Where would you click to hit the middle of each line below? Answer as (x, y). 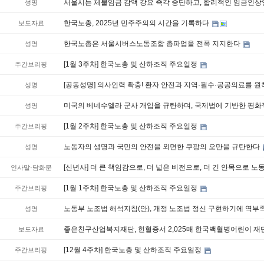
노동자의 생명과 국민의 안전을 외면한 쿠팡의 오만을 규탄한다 (162, 147)
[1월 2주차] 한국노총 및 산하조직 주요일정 (131, 126)
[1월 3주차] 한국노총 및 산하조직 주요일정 (131, 65)
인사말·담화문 (31, 168)
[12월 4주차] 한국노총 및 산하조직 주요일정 (133, 250)
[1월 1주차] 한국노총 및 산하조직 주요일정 (131, 188)
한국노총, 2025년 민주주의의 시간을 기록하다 (137, 23)
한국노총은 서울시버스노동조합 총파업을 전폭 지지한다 (153, 44)
